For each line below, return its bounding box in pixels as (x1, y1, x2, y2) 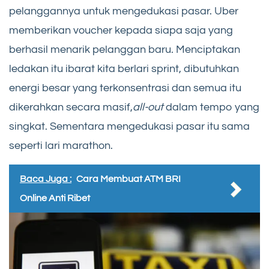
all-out (133, 101, 163, 113)
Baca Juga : (20, 174, 71, 184)
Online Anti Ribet (20, 193, 90, 203)
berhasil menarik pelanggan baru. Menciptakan (9, 43, 240, 55)
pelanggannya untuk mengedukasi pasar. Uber (9, 5, 238, 17)
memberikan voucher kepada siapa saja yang (9, 24, 233, 36)
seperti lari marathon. (9, 139, 113, 151)
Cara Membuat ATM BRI (76, 174, 181, 184)
